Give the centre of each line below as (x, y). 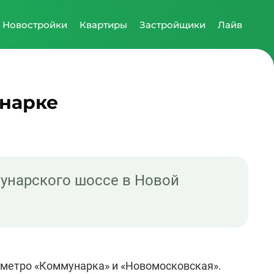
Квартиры (103, 24)
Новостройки (35, 24)
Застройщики (172, 24)
